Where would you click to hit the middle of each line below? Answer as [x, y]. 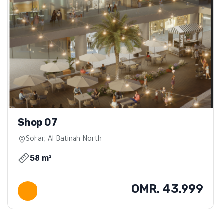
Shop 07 [37, 123]
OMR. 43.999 [167, 189]
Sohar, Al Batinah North [64, 140]
